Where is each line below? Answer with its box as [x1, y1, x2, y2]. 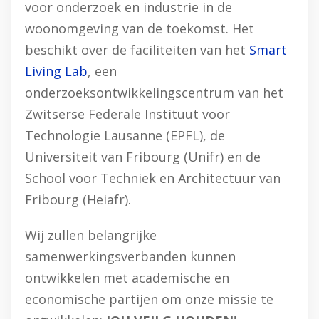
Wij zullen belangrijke [25, 226, 157, 244]
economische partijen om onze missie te [25, 291, 273, 308]
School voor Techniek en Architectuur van [25, 169, 281, 187]
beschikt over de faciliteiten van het [25, 41, 249, 58]
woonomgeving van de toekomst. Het [25, 20, 254, 37]
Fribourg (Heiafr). [25, 191, 131, 208]
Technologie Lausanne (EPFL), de [25, 127, 225, 144]
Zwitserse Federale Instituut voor [25, 105, 230, 122]
